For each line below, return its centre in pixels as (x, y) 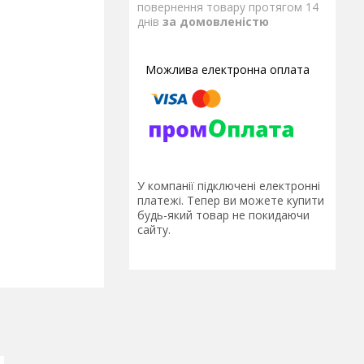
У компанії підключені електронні (229, 186)
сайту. (154, 230)
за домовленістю (216, 22)
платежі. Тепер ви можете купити (231, 201)
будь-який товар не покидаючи (223, 215)
